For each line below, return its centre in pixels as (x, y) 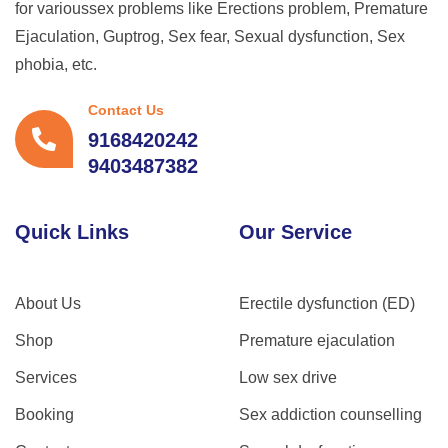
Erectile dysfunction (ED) (327, 304)
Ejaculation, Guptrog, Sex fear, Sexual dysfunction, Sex (210, 37)
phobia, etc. (56, 65)
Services (46, 378)
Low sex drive (288, 378)
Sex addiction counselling (330, 415)
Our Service (295, 232)
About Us (48, 304)
